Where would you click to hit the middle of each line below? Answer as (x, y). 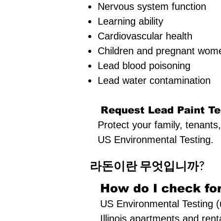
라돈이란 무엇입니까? (147, 166)
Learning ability (130, 21)
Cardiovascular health (145, 36)
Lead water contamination (154, 80)
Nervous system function (152, 6)
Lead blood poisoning (144, 66)
